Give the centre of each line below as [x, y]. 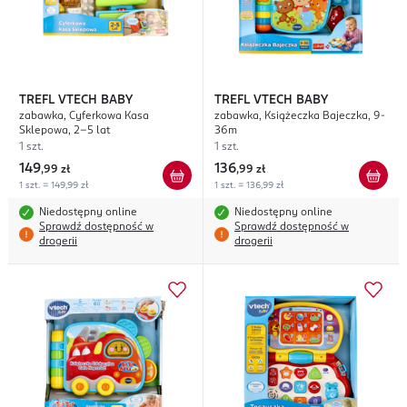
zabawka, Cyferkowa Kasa [84, 117]
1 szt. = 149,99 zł [54, 186]
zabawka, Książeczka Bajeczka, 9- [300, 117]
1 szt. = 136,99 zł [249, 186]
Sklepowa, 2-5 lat [63, 131]
